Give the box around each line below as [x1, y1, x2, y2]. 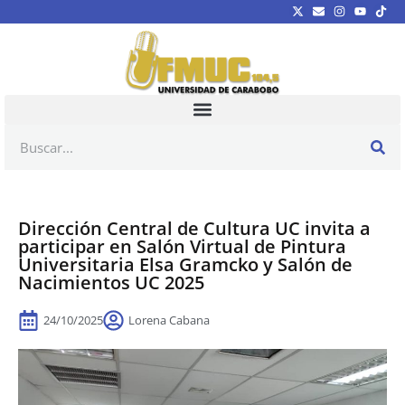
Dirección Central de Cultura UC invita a [18, 215, 371, 240]
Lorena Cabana [128, 311, 210, 328]
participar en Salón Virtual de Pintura [18, 233, 346, 259]
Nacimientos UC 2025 [18, 269, 204, 295]
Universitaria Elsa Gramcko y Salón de [18, 251, 353, 277]
